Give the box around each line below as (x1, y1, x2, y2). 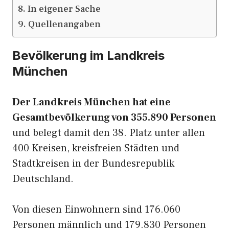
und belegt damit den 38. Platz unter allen (12, 126, 205, 140)
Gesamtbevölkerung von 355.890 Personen (12, 111, 216, 124)
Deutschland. (12, 172, 74, 186)
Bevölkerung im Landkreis (12, 48, 165, 63)
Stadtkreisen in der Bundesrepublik (12, 157, 174, 170)
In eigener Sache (27, 3, 101, 15)
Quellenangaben (28, 18, 101, 30)
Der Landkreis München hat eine (12, 96, 171, 109)
